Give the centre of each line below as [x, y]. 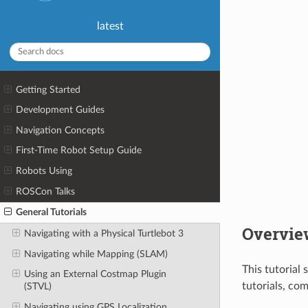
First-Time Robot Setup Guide [79, 151]
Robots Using [44, 171]
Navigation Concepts [60, 130]
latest [110, 26]
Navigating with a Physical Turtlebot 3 [103, 233]
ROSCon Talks [46, 191]
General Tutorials [52, 212]
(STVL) [37, 287]
